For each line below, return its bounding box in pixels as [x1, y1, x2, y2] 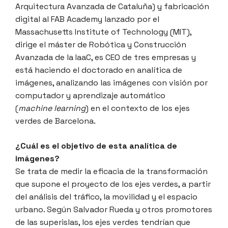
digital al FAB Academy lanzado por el [15, 13, 159, 24]
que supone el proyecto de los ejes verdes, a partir [15, 178, 211, 189]
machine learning [18, 102, 85, 113]
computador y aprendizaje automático [15, 90, 165, 101]
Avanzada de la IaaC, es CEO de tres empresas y [15, 51, 196, 63]
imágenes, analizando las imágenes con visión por [15, 77, 208, 88]
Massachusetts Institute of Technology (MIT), [15, 26, 191, 37]
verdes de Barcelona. [15, 115, 96, 126]
